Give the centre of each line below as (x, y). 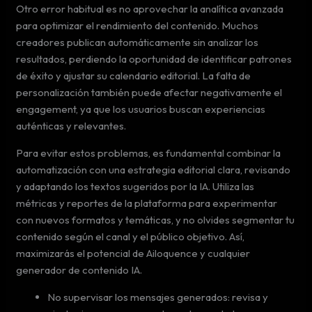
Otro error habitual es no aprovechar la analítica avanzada (150, 8)
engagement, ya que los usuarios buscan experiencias (141, 109)
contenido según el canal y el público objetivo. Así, (131, 236)
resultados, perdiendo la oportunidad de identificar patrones (154, 58)
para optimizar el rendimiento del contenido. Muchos (138, 25)
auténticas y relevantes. (71, 125)
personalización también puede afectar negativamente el (149, 92)
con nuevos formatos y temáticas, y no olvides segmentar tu (156, 219)
